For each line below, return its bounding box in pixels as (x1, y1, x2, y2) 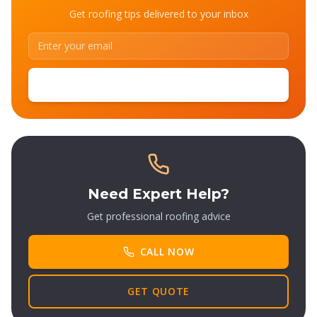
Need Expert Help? (88, 185, 229, 202)
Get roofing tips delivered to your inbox (69, 7, 248, 21)
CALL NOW (139, 245, 195, 258)
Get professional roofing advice (86, 209, 231, 223)
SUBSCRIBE (129, 78, 188, 91)
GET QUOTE (127, 284, 190, 298)
